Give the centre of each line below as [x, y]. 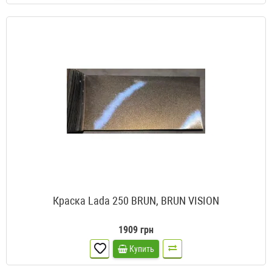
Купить [142, 249]
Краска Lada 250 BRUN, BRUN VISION [136, 201]
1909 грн [136, 230]
